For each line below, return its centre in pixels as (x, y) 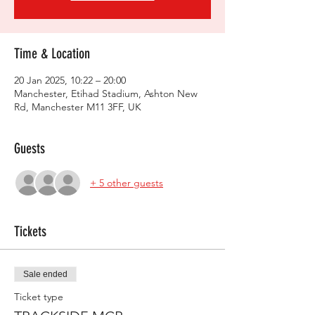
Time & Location (52, 53)
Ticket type (39, 297)
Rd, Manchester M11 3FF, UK (78, 107)
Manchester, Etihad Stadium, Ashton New (106, 94)
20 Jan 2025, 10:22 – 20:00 (70, 80)
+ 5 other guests (127, 182)
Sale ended (45, 274)
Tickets (30, 231)
